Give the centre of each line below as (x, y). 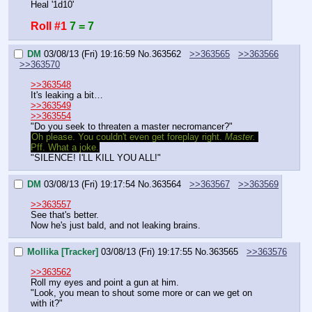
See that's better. (65, 214)
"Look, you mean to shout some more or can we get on (141, 292)
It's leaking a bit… (67, 95)
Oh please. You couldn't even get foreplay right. (128, 136)
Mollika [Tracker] (63, 252)
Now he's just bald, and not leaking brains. (116, 225)
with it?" (47, 303)
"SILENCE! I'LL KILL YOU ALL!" (96, 157)
